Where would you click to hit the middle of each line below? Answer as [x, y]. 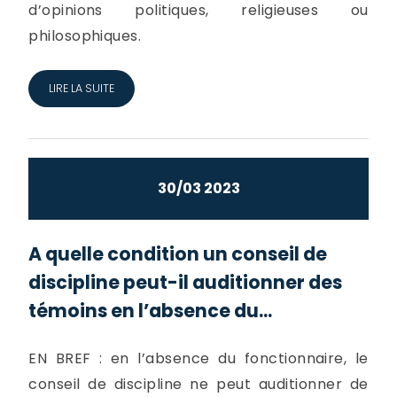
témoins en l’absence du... [151, 310]
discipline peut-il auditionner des [186, 282]
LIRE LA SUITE [81, 88]
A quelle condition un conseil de [178, 253]
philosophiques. [85, 36]
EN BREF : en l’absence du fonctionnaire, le [198, 358]
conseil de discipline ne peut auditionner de [198, 384]
